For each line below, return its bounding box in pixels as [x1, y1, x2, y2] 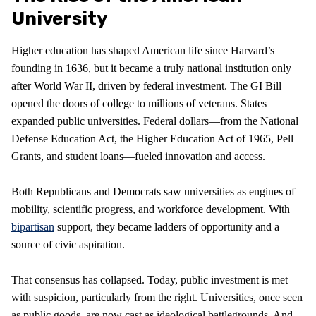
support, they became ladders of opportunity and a [54, 220, 279, 233]
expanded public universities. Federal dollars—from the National [11, 114, 298, 127]
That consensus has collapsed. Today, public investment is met [11, 273, 288, 286]
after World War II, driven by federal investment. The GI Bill [11, 79, 281, 92]
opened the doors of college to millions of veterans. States [11, 97, 267, 109]
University [11, 7, 108, 30]
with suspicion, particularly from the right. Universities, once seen [11, 291, 303, 303]
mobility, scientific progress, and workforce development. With [11, 202, 290, 215]
